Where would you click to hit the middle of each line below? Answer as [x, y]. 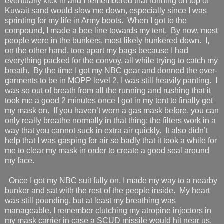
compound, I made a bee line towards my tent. [86, 30]
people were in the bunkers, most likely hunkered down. [104, 40]
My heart [195, 190]
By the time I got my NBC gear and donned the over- [125, 70]
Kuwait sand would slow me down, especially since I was [106, 10]
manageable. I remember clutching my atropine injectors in [108, 210]
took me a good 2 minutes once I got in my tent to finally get [109, 100]
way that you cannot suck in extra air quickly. [83, 130]
